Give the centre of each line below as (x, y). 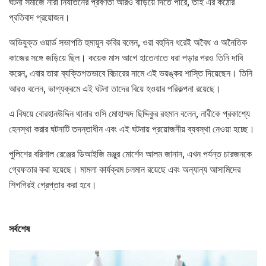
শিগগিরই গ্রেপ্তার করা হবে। (53, 185)
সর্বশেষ (20, 229)
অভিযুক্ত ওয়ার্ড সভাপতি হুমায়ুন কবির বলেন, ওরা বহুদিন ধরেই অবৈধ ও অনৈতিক (128, 43)
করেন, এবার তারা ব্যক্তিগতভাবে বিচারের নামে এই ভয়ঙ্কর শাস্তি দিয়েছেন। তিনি (131, 74)
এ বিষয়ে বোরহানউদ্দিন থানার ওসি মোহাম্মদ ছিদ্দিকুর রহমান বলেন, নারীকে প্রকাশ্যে (129, 114)
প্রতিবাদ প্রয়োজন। (39, 18)
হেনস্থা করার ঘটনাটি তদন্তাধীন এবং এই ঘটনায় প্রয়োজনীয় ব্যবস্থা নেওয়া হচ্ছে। (132, 129)
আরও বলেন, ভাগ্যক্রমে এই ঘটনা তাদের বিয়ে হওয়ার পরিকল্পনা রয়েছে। (115, 89)
